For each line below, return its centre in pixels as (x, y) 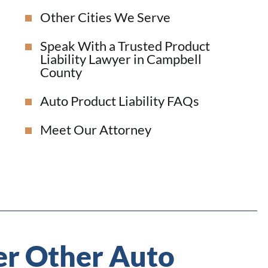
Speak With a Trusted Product (125, 46)
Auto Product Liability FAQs (120, 101)
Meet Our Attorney (96, 130)
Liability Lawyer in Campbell (121, 59)
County (61, 72)
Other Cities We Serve (106, 17)
